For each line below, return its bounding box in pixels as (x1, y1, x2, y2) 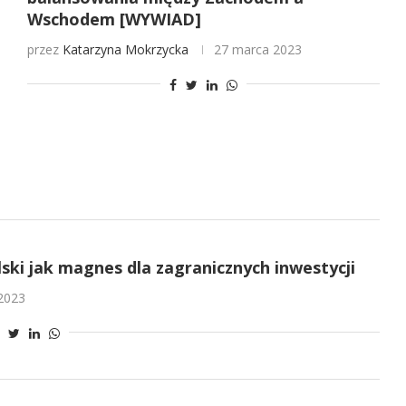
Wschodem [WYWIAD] (26, 8, 201, 31)
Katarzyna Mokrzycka (62, 41, 188, 59)
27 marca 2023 (213, 41, 302, 59)
